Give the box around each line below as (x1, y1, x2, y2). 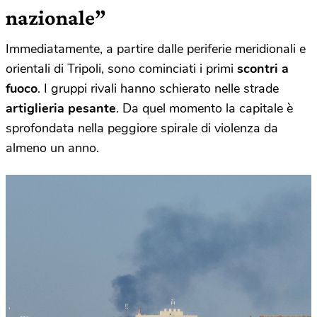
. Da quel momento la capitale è (116, 100, 293, 117)
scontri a (237, 60, 289, 78)
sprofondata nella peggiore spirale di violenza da (6, 120, 278, 137)
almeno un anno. (6, 139, 99, 157)
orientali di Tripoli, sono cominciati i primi (6, 60, 237, 78)
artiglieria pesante (6, 100, 116, 117)
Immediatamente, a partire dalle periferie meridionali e (6, 40, 306, 58)
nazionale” (6, 6, 106, 30)
